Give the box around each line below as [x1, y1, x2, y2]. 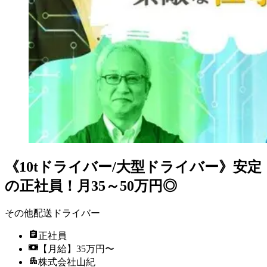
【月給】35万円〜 [38, 243, 114, 254]
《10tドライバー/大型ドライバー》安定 [5, 159, 262, 175]
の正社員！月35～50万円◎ [5, 178, 177, 194]
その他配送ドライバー [5, 207, 100, 218]
